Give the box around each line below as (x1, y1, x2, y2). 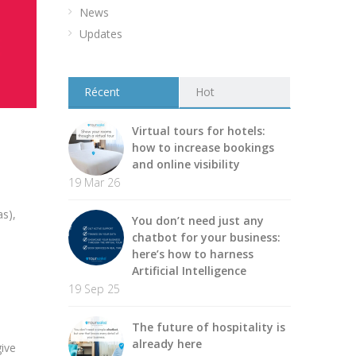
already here (132, 336, 202, 351)
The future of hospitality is (132, 319, 285, 335)
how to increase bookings (132, 140, 274, 155)
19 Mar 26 (68, 175, 120, 190)
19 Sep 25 (68, 281, 120, 296)
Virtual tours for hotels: (132, 123, 265, 138)
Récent (84, 84, 120, 99)
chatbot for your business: (132, 230, 281, 245)
